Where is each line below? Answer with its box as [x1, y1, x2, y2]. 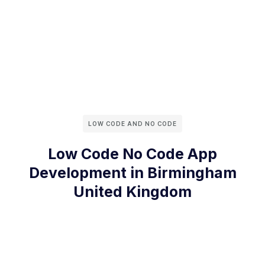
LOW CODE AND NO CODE [88, 120, 177, 128]
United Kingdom [73, 183, 192, 201]
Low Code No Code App [48, 145, 217, 163]
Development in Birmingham [28, 164, 237, 182]
